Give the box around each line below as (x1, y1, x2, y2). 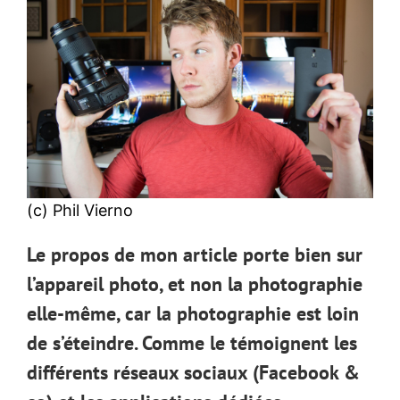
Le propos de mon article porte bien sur (27, 242, 362, 268)
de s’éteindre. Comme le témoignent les (27, 330, 357, 356)
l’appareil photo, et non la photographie (27, 271, 362, 297)
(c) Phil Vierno (27, 201, 133, 221)
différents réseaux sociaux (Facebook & (27, 360, 360, 386)
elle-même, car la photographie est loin (27, 301, 359, 327)
